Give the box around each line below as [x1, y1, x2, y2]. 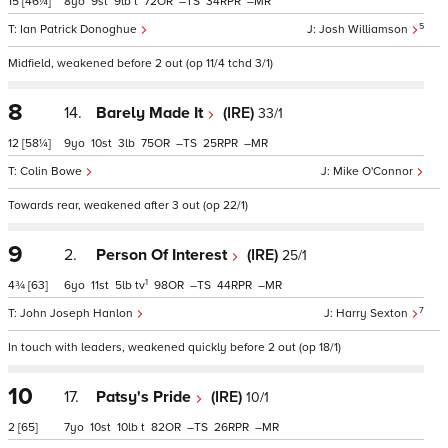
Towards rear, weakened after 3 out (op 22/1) [8, 198, 248, 213]
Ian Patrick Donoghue [20, 22, 140, 37]
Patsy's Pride [96, 387, 195, 407]
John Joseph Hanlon [20, 306, 136, 321]
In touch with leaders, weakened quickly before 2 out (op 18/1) [8, 340, 341, 355]
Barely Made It [96, 103, 207, 123]
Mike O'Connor [333, 164, 416, 179]
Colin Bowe [20, 164, 85, 179]
